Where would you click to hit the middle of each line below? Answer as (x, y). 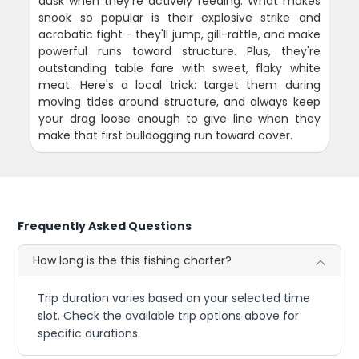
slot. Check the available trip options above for (169, 316)
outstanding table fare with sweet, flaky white (179, 69)
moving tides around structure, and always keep (179, 102)
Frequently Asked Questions (105, 226)
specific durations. (89, 334)
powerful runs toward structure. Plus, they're (179, 52)
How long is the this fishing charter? (133, 261)
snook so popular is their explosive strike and (179, 18)
